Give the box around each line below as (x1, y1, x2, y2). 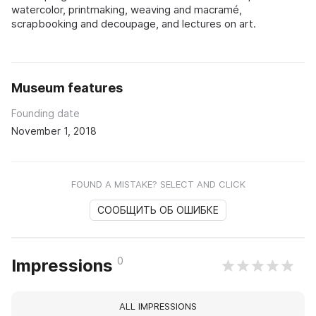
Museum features (11, 80, 123, 95)
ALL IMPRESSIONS (119, 300, 197, 312)
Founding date (11, 107, 80, 119)
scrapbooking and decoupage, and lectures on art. (11, 17, 256, 30)
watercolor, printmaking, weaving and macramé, (11, 3, 242, 16)
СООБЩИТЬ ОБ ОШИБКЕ (97, 204, 219, 216)
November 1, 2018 (11, 125, 97, 137)
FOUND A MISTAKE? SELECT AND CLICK (71, 178, 245, 190)
